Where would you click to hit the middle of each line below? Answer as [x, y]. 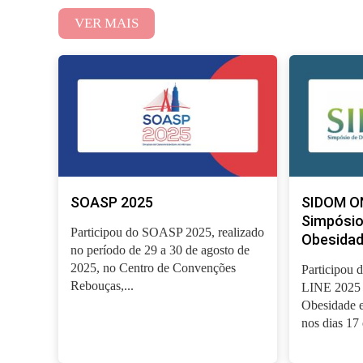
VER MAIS [107, 23]
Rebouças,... [102, 286]
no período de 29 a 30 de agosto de [160, 250]
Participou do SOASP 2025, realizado [167, 232]
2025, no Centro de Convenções [153, 268]
